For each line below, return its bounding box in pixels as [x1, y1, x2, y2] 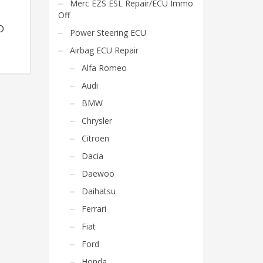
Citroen [81, 133, 109, 144]
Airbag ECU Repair [69, 45, 139, 56]
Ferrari [81, 203, 106, 214]
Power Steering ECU [69, 27, 146, 38]
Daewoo [81, 168, 114, 179]
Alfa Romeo [81, 62, 127, 73]
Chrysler [81, 115, 112, 126]
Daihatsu [81, 186, 116, 197]
